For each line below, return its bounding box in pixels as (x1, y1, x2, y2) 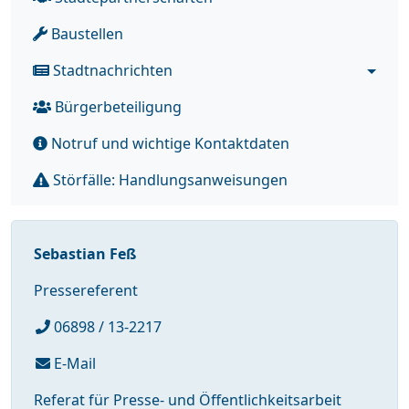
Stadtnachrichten (49, 60, 173, 81)
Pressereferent (34, 280, 138, 301)
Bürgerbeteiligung (51, 97, 182, 118)
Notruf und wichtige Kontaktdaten (47, 133, 289, 154)
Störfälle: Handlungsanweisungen (49, 170, 288, 191)
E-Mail (49, 353, 96, 374)
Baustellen (47, 24, 123, 45)
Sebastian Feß (34, 244, 136, 265)
